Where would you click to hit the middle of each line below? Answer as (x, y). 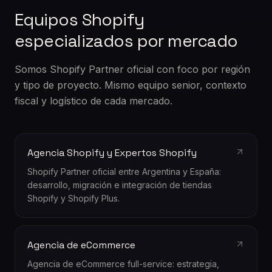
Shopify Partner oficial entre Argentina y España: (124, 171)
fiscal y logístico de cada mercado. (93, 100)
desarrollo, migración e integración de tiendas (120, 185)
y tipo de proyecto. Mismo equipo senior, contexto (131, 85)
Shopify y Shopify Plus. (73, 198)
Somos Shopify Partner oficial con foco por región (132, 69)
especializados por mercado (126, 40)
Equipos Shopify (80, 19)
